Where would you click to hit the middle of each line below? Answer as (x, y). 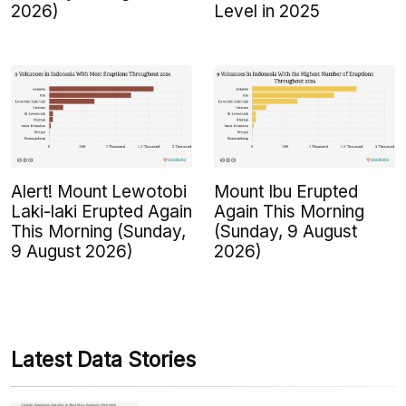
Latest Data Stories (103, 359)
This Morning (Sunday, (98, 231)
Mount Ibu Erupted (286, 191)
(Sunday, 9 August (285, 231)
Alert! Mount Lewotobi (99, 191)
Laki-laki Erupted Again (101, 211)
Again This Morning (289, 211)
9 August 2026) (72, 251)
